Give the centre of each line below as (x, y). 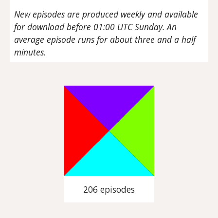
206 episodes (109, 190)
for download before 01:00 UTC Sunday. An (96, 27)
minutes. (30, 52)
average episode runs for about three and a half (105, 40)
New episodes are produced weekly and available (106, 14)
